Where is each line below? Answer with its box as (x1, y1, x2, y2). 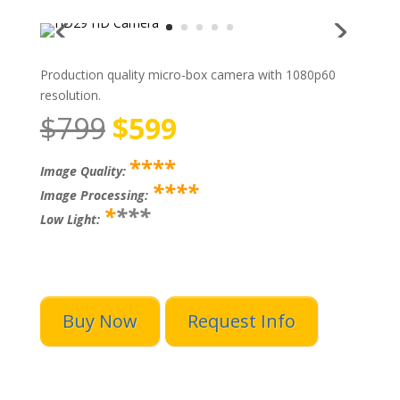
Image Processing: (39, 187, 152, 204)
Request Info (187, 309, 296, 333)
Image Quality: (39, 162, 129, 179)
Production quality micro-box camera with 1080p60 (39, 66, 336, 83)
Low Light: (39, 211, 104, 228)
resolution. (39, 87, 101, 104)
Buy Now (62, 309, 137, 333)
